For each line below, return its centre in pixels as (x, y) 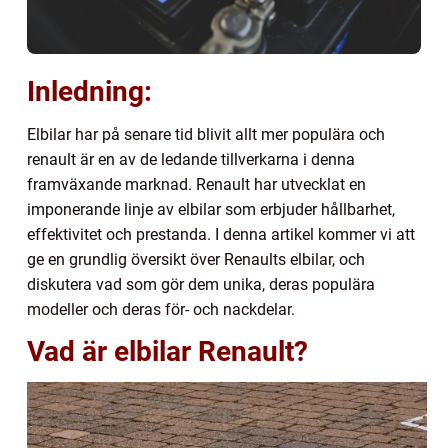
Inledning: (89, 91)
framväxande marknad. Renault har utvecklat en (196, 184)
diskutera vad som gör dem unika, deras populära (201, 284)
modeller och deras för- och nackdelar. (161, 309)
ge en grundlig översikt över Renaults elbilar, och (196, 259)
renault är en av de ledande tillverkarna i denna (191, 159)
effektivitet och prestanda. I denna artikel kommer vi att (221, 234)
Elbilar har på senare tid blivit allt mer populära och (206, 134)
